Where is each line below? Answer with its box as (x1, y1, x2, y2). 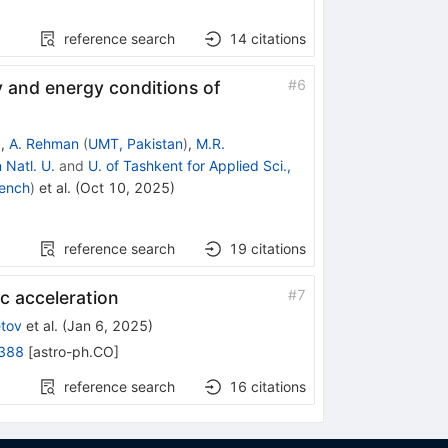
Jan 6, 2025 (66, 316, 148, 334)
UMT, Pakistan (87, 134, 183, 152)
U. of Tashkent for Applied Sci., (87, 156, 291, 174)
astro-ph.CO (32, 342, 114, 360)
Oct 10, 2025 (79, 178, 170, 196)
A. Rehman (8, 134, 79, 152)
